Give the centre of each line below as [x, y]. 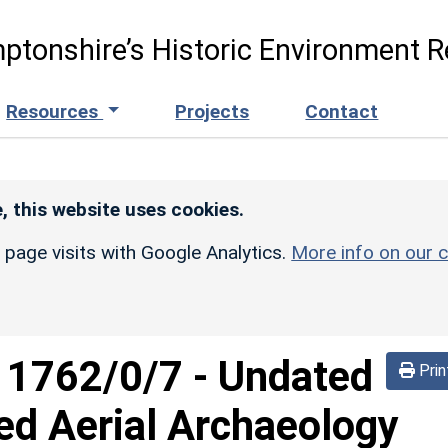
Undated [295, 376]
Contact [342, 111]
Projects [212, 111]
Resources [55, 111]
